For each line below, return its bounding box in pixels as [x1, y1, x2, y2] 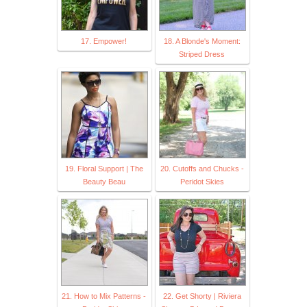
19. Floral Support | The [64, 164, 143, 173]
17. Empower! [81, 36, 127, 45]
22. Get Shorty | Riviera [162, 291, 241, 300]
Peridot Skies [180, 177, 224, 186]
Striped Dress [179, 49, 225, 58]
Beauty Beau [82, 177, 125, 186]
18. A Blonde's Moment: [163, 36, 241, 45]
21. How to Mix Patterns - [62, 291, 146, 300]
